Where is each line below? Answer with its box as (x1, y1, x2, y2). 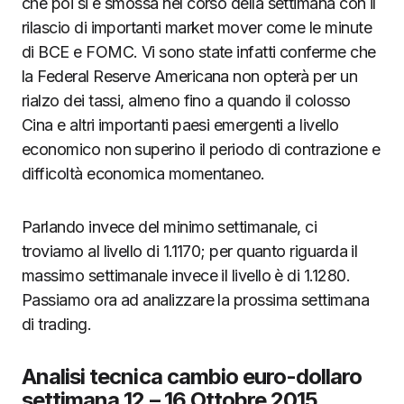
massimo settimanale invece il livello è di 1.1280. (22, 266, 350, 285)
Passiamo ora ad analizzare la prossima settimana (22, 290, 370, 309)
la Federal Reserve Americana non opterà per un (22, 67, 358, 86)
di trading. (22, 315, 92, 334)
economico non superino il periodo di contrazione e (22, 140, 380, 159)
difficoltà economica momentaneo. (22, 164, 265, 183)
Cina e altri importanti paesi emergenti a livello (22, 115, 339, 134)
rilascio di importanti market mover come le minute (22, 18, 372, 37)
